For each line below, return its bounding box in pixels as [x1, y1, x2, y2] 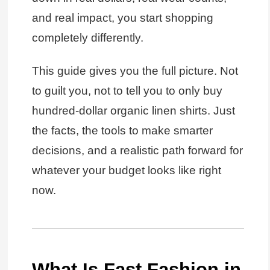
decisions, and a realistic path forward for [31, 143, 243, 157]
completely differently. [31, 31, 143, 45]
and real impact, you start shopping [31, 11, 213, 25]
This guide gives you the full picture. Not [31, 64, 238, 77]
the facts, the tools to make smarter [31, 124, 213, 137]
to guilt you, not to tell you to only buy [31, 84, 222, 97]
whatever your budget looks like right [31, 163, 221, 177]
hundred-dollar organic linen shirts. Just [31, 104, 235, 117]
